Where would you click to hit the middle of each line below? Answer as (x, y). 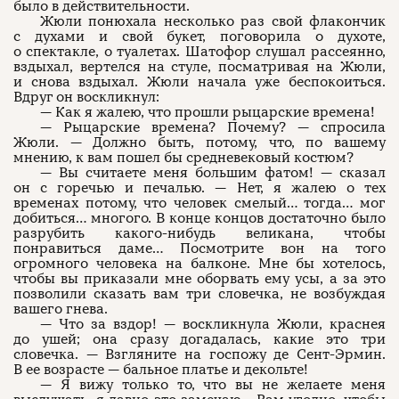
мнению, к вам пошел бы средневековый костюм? (183, 158)
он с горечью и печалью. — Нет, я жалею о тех (199, 188)
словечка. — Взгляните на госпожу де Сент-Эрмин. (199, 354)
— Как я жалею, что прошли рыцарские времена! (208, 112)
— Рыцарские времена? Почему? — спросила (213, 127)
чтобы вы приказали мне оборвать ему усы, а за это (199, 279)
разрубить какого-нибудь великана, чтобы (199, 233)
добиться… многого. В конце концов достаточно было (199, 218)
